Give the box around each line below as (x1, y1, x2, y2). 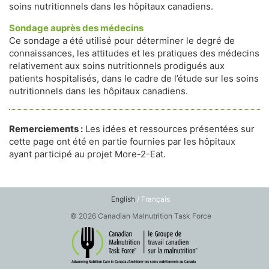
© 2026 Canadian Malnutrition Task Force (70, 211, 211, 220)
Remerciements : (9, 123, 83, 134)
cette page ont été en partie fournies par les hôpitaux (9, 136, 235, 147)
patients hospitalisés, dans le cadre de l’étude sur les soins (9, 73, 259, 84)
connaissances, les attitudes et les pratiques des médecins (9, 47, 259, 59)
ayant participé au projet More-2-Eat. (9, 148, 166, 160)
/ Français (135, 195, 170, 204)
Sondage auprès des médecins (9, 22, 144, 34)
